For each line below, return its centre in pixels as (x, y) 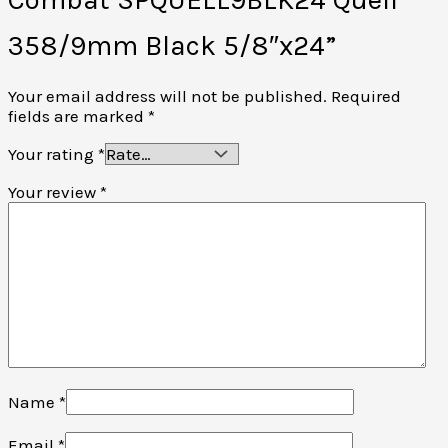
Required (366, 96)
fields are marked (78, 116)
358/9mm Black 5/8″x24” (172, 46)
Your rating (53, 154)
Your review (54, 192)
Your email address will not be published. (167, 96)
